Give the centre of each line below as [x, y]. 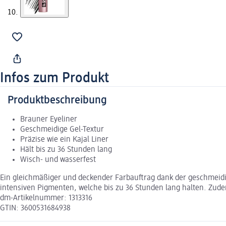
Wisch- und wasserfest [58, 160]
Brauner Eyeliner [49, 119]
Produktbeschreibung [57, 100]
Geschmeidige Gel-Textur [62, 129]
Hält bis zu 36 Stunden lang [66, 150]
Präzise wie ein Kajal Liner [64, 139]
